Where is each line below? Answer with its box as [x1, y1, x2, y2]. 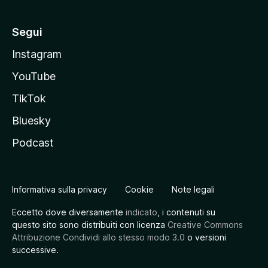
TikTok [12, 92, 46, 105]
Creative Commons [167, 220, 243, 230]
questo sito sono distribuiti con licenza [12, 220, 167, 230]
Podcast [12, 136, 54, 149]
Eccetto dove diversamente [12, 207, 126, 217]
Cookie [125, 184, 154, 194]
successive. [12, 245, 59, 255]
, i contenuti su [157, 207, 215, 217]
